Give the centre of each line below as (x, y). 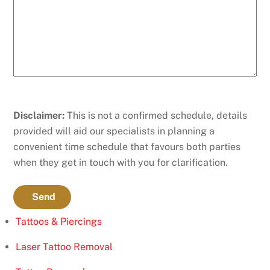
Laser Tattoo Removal (64, 246)
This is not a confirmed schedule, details (156, 115)
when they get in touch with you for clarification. (121, 162)
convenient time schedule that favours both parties (127, 146)
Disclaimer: (39, 115)
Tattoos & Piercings (58, 221)
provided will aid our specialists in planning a (114, 131)
